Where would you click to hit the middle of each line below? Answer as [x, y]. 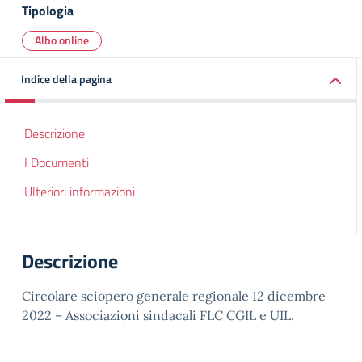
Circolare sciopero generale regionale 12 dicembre [174, 296]
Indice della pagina [66, 79]
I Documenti [57, 162]
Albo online [62, 40]
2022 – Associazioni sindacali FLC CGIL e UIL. [158, 315]
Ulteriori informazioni [80, 192]
